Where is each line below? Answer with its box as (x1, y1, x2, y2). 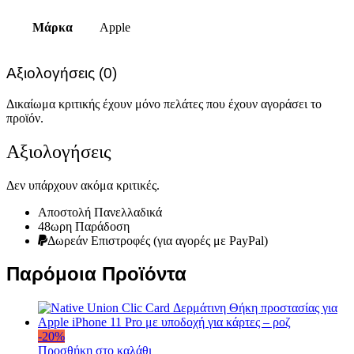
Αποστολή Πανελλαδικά (38, 205, 162, 219)
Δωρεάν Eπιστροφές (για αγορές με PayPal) (47, 233, 268, 247)
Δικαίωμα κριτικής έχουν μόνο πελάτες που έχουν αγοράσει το (6, 96, 322, 111)
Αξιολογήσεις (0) (6, 65, 117, 82)
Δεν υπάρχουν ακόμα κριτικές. (6, 178, 160, 192)
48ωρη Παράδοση (38, 219, 130, 233)
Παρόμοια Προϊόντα (6, 263, 186, 285)
